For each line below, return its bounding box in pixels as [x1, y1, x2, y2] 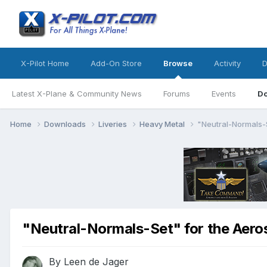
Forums [163, 89, 190, 98]
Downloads [44, 119, 88, 129]
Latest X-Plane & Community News [12, 89, 142, 98]
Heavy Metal [139, 119, 187, 129]
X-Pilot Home [21, 58, 69, 68]
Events [212, 89, 236, 98]
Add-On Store [91, 58, 142, 68]
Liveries [98, 119, 129, 129]
